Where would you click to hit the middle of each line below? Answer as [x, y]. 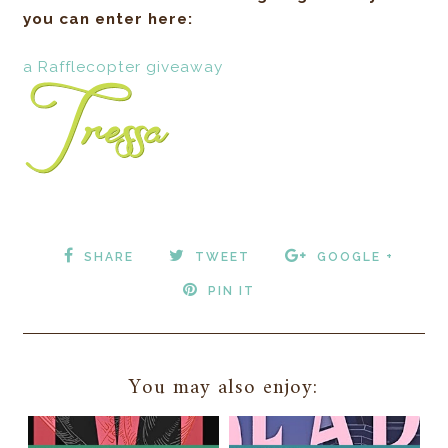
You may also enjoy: [224, 388]
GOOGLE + [355, 257]
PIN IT [231, 291]
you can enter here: [108, 19]
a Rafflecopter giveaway [123, 67]
